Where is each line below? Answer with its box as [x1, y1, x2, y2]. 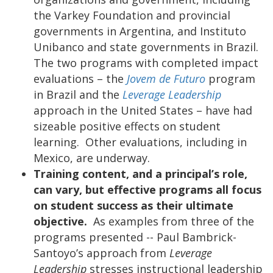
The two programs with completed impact [34, 55, 258, 70]
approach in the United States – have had [34, 102, 252, 118]
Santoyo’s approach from [34, 245, 169, 260]
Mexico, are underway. [34, 150, 150, 165]
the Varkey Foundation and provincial [34, 7, 230, 23]
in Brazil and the [34, 87, 122, 102]
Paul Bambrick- [157, 229, 236, 244]
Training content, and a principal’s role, [34, 166, 247, 181]
